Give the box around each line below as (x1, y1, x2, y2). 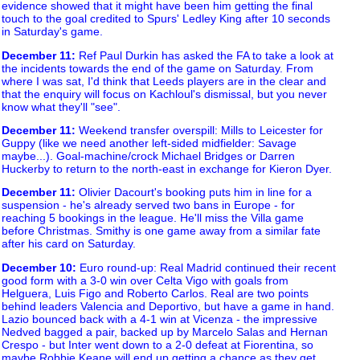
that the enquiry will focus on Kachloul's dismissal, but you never (2, 87, 327, 100)
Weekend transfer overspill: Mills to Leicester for (76, 123, 323, 137)
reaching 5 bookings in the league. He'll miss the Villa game (2, 211, 304, 225)
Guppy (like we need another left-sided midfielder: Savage (2, 136, 297, 149)
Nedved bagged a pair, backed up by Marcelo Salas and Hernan (2, 325, 328, 338)
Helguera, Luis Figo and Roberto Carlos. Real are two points (2, 286, 309, 300)
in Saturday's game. (2, 25, 103, 39)
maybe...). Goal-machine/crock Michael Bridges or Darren (2, 149, 295, 162)
